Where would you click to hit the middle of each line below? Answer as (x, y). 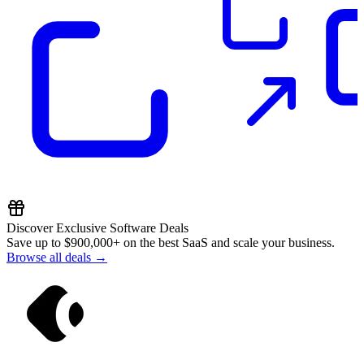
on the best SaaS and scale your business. (227, 242)
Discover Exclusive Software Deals (97, 227)
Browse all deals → (57, 257)
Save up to (35, 242)
